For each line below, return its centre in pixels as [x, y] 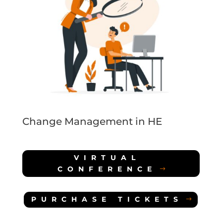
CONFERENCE [107, 169]
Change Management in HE [92, 121]
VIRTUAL [107, 158]
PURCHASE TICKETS [107, 199]
